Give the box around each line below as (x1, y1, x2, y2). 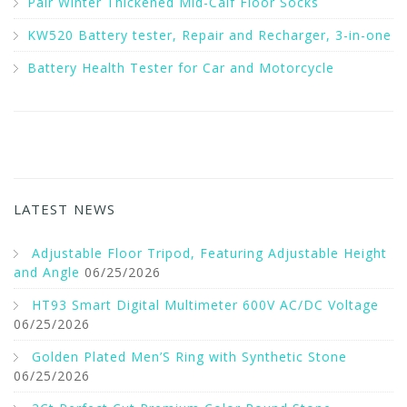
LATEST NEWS (14, 200, 115, 218)
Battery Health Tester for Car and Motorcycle (27, 59, 334, 76)
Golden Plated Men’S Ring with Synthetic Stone (32, 348, 347, 365)
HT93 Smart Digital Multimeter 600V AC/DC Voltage (32, 296, 379, 313)
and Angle (14, 263, 80, 281)
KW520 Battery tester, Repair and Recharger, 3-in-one (27, 26, 392, 44)
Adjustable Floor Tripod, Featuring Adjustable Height (32, 244, 387, 262)
